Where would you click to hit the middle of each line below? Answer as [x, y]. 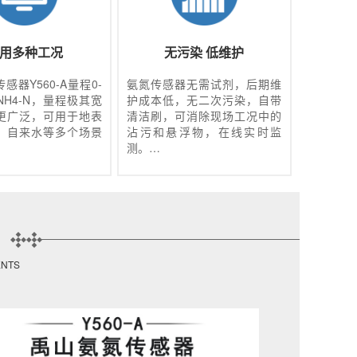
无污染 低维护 [204, 52]
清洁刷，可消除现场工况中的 [204, 115]
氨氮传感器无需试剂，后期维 [204, 83]
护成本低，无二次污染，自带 [204, 99]
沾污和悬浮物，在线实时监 [204, 131]
